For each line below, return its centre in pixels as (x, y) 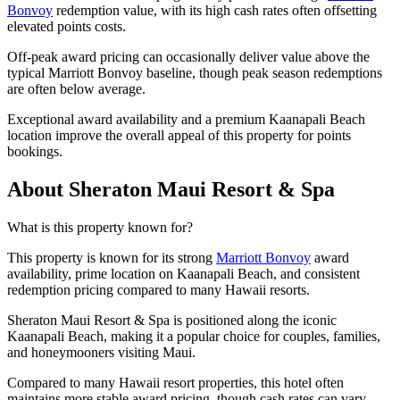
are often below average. (76, 88)
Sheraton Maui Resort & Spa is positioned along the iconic (172, 320)
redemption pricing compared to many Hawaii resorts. (158, 289)
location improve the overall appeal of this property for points (179, 135)
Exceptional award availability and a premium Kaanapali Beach (186, 119)
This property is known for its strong (112, 257)
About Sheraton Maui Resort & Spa (171, 189)
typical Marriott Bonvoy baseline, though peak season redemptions (195, 72)
